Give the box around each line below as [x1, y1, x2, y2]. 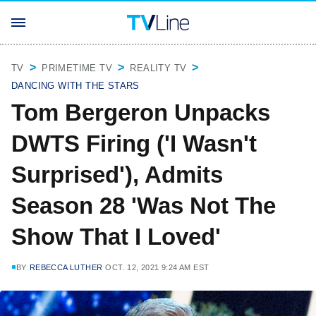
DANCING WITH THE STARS [11, 80, 140, 91]
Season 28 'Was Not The [11, 193, 276, 219]
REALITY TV [130, 63, 187, 73]
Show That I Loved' [11, 224, 221, 250]
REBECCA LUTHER [29, 263, 103, 272]
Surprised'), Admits [11, 162, 223, 188]
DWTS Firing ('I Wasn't [11, 130, 257, 157]
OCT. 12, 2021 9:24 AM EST [105, 263, 209, 272]
